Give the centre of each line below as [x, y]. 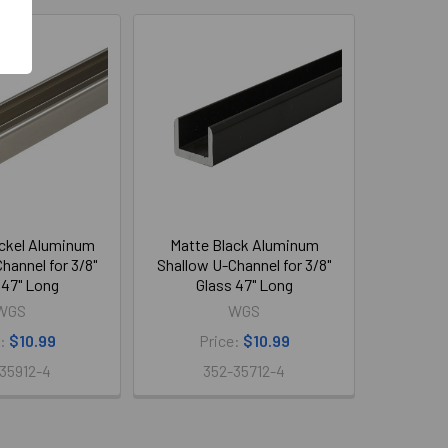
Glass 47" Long [244, 284]
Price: [220, 340]
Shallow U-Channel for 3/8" [244, 264]
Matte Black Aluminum [244, 244]
